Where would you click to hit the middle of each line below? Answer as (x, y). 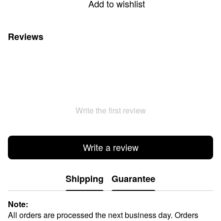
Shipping (85, 179)
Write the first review (110, 110)
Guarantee (133, 179)
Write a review (110, 147)
